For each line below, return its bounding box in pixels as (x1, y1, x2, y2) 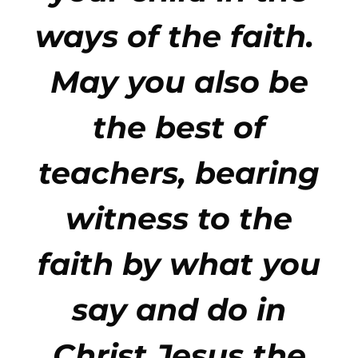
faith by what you (38, 245, 320, 284)
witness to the (66, 200, 292, 238)
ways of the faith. (35, 18, 323, 56)
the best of (93, 109, 265, 147)
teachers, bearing (38, 154, 320, 193)
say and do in (72, 291, 286, 329)
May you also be (50, 63, 308, 101)
